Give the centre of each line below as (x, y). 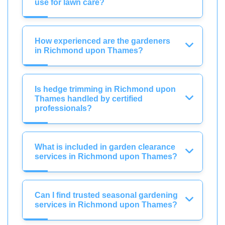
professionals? (63, 108)
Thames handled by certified (89, 98)
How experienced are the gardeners (102, 41)
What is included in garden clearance (105, 147)
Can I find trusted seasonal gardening (106, 195)
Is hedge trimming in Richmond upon (105, 89)
